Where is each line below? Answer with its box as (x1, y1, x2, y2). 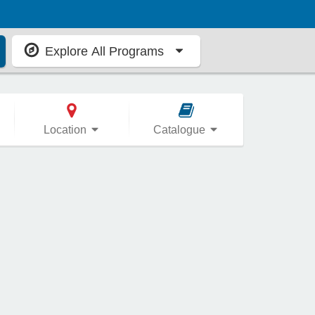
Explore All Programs (45, 44, 165, 59)
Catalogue (153, 123, 208, 136)
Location (43, 123, 89, 136)
